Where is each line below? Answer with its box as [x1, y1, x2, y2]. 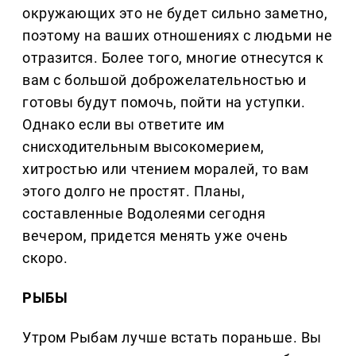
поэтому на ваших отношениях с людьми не [22, 27, 333, 44]
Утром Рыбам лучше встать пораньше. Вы [22, 329, 322, 346]
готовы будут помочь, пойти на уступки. [22, 94, 306, 111]
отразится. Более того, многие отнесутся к [22, 49, 324, 67]
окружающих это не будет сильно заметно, [22, 5, 328, 22]
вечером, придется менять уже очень [22, 227, 288, 245]
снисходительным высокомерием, [22, 138, 265, 156]
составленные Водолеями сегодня [22, 205, 266, 222]
